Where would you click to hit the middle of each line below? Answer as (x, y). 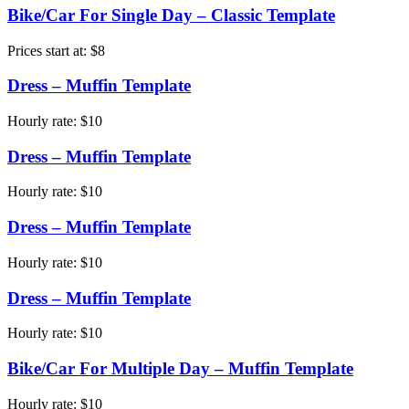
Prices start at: (49, 50)
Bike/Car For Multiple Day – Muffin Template (180, 369)
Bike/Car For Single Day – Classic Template (171, 15)
